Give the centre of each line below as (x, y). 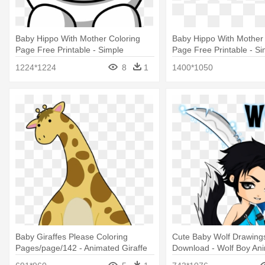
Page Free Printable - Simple (70, 50)
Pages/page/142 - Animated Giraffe (81, 248)
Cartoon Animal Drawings (63, 61)
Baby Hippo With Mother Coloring (78, 39)
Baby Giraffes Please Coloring (72, 236)
